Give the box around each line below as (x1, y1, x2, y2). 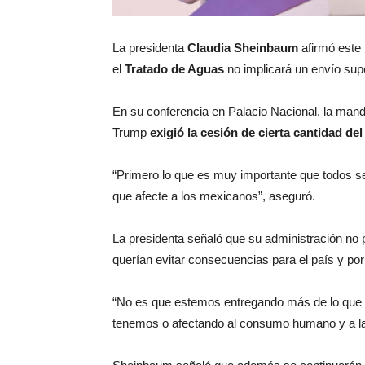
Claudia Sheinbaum (187, 41, 301, 55)
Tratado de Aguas (125, 62, 224, 76)
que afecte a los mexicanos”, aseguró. (112, 189, 319, 203)
